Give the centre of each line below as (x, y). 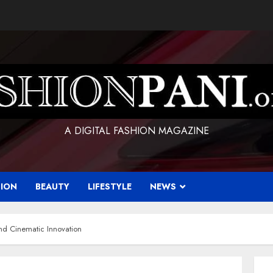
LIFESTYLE (110, 186)
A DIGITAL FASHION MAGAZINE (136, 131)
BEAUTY (52, 186)
